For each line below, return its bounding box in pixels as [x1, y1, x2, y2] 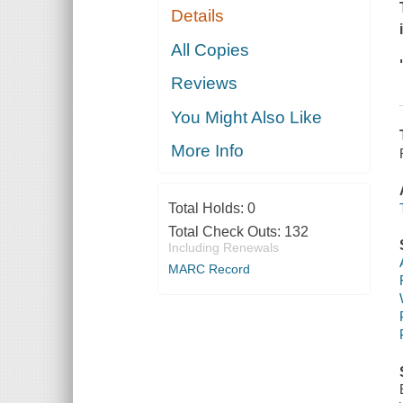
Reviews [171, 74, 238, 94]
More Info [171, 141, 245, 161]
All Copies [171, 40, 250, 59]
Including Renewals [167, 240, 279, 255]
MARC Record [167, 262, 250, 277]
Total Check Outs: [167, 224, 284, 240]
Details [171, 6, 225, 26]
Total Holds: [167, 201, 247, 217]
